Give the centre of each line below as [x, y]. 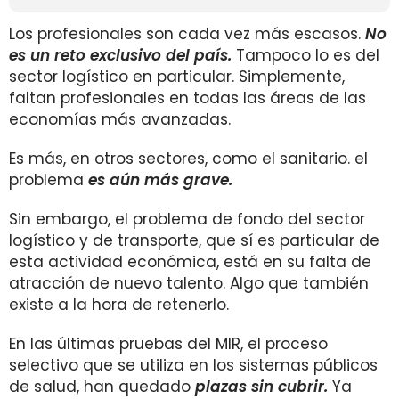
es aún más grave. [160, 180]
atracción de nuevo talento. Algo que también [189, 283]
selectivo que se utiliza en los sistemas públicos [193, 365]
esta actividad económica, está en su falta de [190, 262]
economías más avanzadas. [120, 119]
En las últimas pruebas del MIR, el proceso [168, 344]
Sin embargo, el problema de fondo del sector [187, 219]
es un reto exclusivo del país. [120, 55]
